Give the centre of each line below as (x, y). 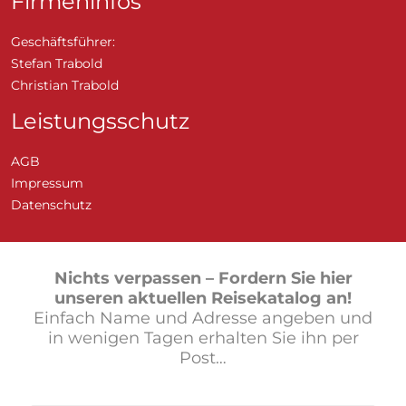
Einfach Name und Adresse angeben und (203, 318)
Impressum (47, 183)
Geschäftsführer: (63, 41)
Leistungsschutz (100, 121)
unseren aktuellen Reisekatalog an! (203, 298)
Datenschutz (51, 204)
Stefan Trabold (57, 63)
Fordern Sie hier (285, 278)
